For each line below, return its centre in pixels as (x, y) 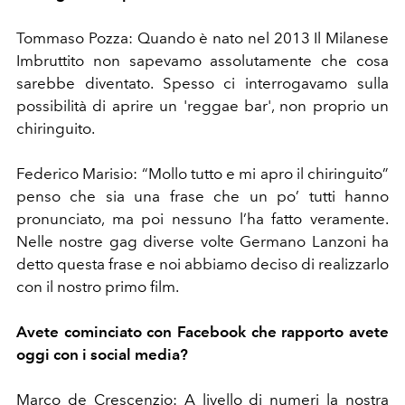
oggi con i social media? (102, 354)
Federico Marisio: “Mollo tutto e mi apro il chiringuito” (202, 173)
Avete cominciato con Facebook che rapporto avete (202, 331)
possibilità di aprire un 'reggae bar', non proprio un (202, 105)
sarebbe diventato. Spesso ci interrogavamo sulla (202, 83)
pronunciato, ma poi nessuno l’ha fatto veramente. (202, 218)
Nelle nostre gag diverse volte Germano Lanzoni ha (202, 241)
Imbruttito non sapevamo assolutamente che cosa (202, 60)
